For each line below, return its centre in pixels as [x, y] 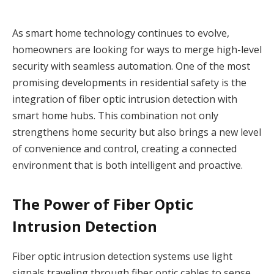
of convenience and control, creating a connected [124, 148]
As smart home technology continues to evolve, [121, 33]
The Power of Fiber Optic [103, 204]
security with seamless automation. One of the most [131, 66]
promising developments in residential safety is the [129, 82]
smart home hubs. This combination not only [115, 115]
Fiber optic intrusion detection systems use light [122, 257]
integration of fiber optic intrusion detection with [125, 99]
